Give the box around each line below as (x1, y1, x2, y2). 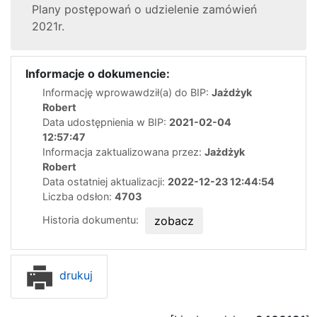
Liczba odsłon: (42, 190, 115, 202)
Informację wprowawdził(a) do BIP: (42, 86, 212, 98)
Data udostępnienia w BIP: (42, 115, 169, 128)
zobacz (154, 213, 194, 228)
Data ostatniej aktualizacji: (42, 175, 168, 188)
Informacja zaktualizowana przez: (42, 145, 204, 158)
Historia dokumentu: (42, 213, 142, 226)
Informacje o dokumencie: (25, 66, 170, 81)
